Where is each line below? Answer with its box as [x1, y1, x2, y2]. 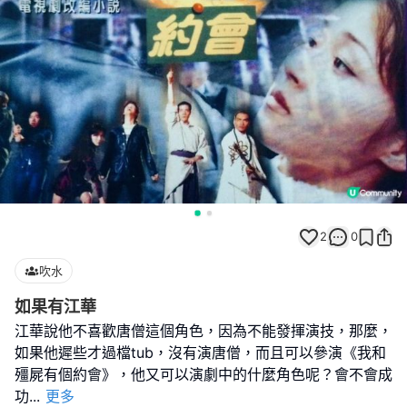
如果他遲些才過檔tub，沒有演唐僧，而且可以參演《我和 [15, 343, 386, 362]
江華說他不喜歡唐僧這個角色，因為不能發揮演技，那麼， [15, 322, 392, 340]
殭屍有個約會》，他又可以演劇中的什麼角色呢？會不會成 [15, 365, 392, 383]
